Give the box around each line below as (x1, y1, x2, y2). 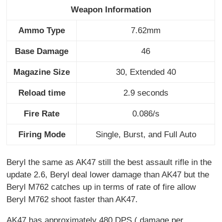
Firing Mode (18, 129, 65, 139)
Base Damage (15, 46, 69, 56)
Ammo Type (18, 25, 65, 35)
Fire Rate (24, 109, 60, 118)
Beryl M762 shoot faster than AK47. (6, 194, 138, 204)
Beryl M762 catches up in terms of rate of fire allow (6, 182, 196, 192)
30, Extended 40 (115, 67, 176, 77)
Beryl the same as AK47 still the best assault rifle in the (6, 157, 212, 167)
